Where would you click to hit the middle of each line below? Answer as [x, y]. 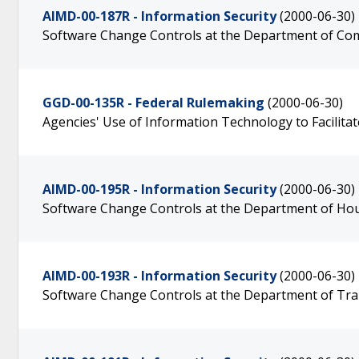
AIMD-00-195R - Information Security [159, 189]
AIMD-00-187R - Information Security [159, 16]
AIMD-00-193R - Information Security [159, 276]
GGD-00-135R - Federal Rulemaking [153, 103]
